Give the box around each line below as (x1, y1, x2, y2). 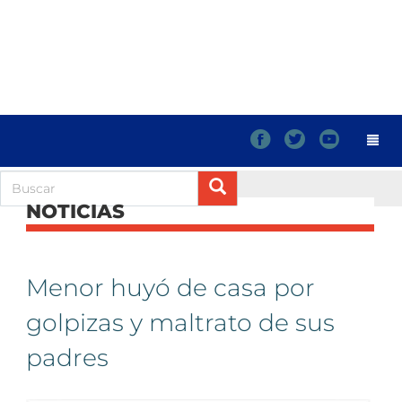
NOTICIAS (26, 199, 125, 223)
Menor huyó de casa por (26, 273, 315, 302)
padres (26, 343, 109, 372)
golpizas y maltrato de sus (26, 308, 335, 337)
